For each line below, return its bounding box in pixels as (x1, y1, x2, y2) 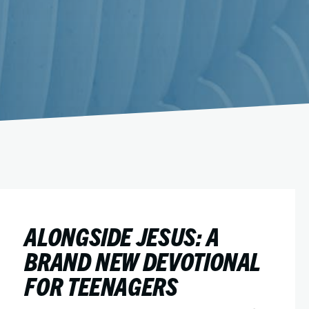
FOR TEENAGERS (24, 270, 178, 301)
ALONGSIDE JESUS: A (24, 220, 219, 251)
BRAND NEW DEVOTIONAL (24, 245, 261, 276)
